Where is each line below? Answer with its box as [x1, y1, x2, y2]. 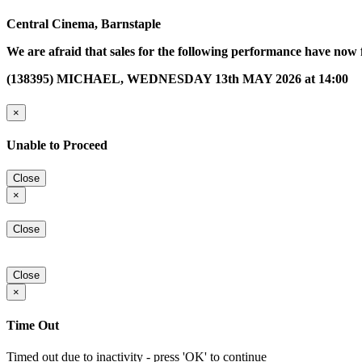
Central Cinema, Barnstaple [6, 17, 161, 32]
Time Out [6, 318, 59, 332]
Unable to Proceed [6, 137, 107, 152]
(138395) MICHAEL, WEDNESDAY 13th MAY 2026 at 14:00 [6, 72, 348, 86]
